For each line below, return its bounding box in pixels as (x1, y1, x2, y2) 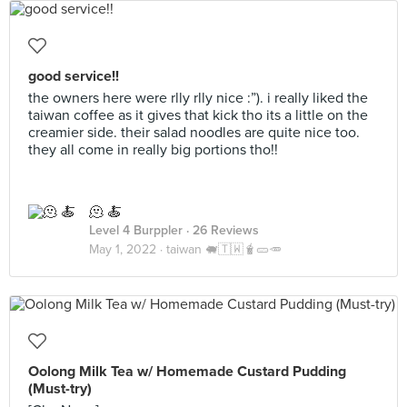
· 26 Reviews (183, 223, 259, 238)
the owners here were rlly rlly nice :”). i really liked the (28, 89, 368, 107)
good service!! (28, 67, 119, 85)
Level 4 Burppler (89, 223, 183, 238)
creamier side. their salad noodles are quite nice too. (28, 124, 360, 142)
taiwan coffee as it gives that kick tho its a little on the (28, 106, 368, 124)
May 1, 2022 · (89, 242, 166, 257)
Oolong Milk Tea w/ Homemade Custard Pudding (28, 362, 346, 381)
